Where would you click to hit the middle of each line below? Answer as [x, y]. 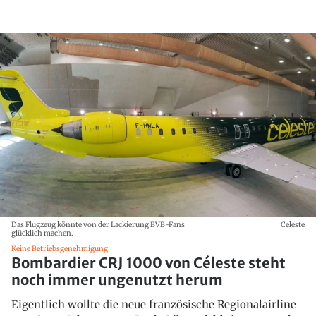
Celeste [293, 224]
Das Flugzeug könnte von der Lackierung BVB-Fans [98, 224]
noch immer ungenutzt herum [117, 279]
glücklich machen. [42, 233]
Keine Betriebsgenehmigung [60, 248]
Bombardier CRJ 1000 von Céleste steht [148, 262]
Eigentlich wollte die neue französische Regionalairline [154, 304]
